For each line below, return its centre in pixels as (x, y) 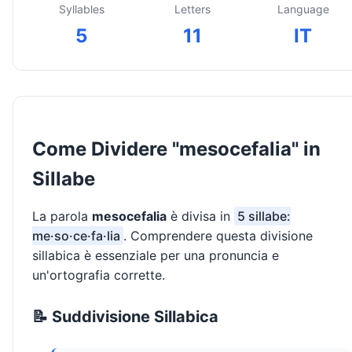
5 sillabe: (264, 216)
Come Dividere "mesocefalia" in (176, 149)
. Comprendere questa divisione (218, 236)
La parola (62, 216)
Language (303, 9)
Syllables (81, 9)
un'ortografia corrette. (99, 275)
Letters (192, 9)
